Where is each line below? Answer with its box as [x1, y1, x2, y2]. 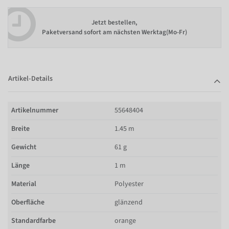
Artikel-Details [8, 73, 53, 84]
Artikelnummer [11, 105, 58, 116]
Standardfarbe [11, 215, 56, 226]
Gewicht [11, 142, 36, 152]
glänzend [114, 197, 143, 208]
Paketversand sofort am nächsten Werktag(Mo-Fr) [42, 28, 187, 37]
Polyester [114, 178, 144, 189]
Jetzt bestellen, [91, 18, 138, 27]
